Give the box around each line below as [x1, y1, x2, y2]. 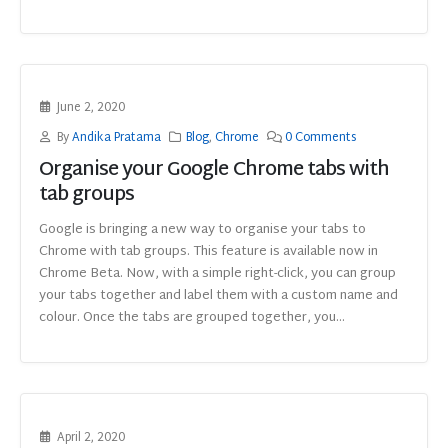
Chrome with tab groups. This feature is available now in [39, 240, 378, 265]
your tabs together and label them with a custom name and [39, 284, 398, 309]
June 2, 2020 [56, 97, 125, 119]
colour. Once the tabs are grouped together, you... [39, 306, 345, 331]
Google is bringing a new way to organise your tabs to [39, 218, 366, 243]
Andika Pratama [71, 127, 161, 149]
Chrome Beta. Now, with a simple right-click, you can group [39, 262, 396, 287]
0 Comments [285, 127, 357, 149]
